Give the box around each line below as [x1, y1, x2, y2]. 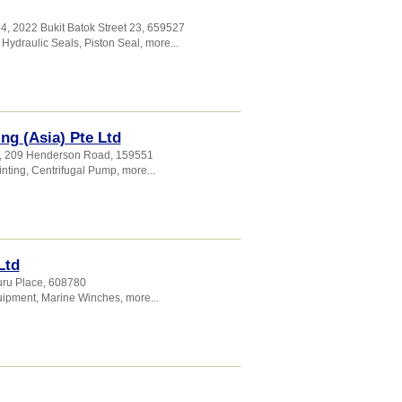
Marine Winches [40, 292, 120, 304]
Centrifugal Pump [31, 164, 117, 177]
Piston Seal [83, 37, 140, 49]
